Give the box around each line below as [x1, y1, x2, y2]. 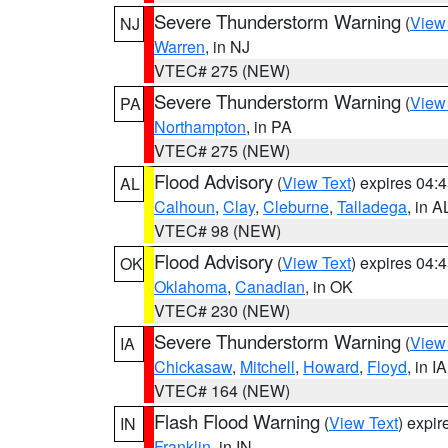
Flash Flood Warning [154, 408, 320, 434]
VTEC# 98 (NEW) [154, 219, 281, 242]
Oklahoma [154, 275, 227, 298]
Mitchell [240, 355, 295, 378]
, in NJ [205, 35, 250, 58]
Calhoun [154, 195, 215, 218]
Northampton [154, 115, 246, 138]
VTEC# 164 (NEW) [154, 379, 290, 402]
